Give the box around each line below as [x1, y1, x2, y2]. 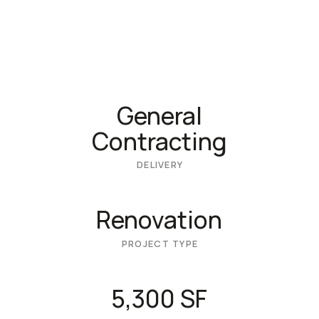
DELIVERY [137, 158, 184, 172]
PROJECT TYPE [121, 237, 199, 251]
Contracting [91, 124, 227, 157]
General [116, 98, 202, 132]
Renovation [96, 203, 223, 236]
